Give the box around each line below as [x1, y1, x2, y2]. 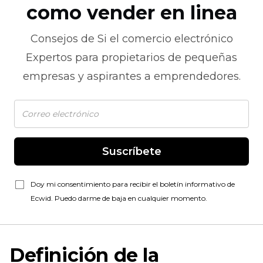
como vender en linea [26, 1, 237, 24]
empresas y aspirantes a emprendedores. [22, 70, 241, 83]
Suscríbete [102, 145, 161, 158]
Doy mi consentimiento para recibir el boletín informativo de [31, 180, 235, 188]
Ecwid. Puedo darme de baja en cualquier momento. [31, 194, 207, 203]
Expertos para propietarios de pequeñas [26, 51, 237, 64]
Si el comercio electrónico [97, 32, 233, 45]
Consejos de [30, 32, 97, 45]
